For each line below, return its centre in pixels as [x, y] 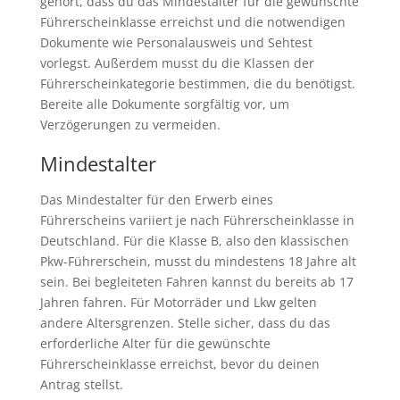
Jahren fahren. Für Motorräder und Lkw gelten [178, 303]
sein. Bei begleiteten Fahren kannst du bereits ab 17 [196, 282]
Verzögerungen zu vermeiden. [130, 125]
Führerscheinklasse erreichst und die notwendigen [192, 22]
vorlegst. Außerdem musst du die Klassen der [177, 63]
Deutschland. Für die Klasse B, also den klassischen [194, 241]
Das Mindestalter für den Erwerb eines [156, 200]
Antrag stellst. [81, 385]
